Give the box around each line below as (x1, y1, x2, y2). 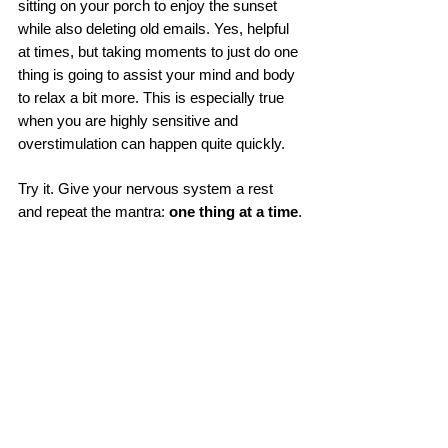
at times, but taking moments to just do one (18, 43, 302, 60)
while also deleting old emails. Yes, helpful (18, 20, 293, 37)
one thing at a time (169, 203, 298, 220)
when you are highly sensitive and (18, 112, 242, 129)
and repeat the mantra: (18, 203, 169, 220)
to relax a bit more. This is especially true (18, 89, 288, 106)
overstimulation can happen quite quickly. (18, 135, 289, 152)
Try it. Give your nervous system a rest (18, 180, 277, 197)
